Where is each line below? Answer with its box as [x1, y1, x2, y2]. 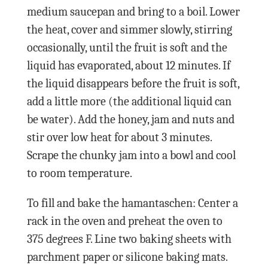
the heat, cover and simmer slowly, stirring [26, 22, 232, 36]
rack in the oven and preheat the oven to [26, 214, 223, 228]
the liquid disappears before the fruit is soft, [26, 76, 239, 90]
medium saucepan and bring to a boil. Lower [26, 4, 240, 19]
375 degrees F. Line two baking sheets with [26, 232, 232, 246]
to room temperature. [26, 166, 132, 180]
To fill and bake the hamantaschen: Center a [26, 196, 238, 210]
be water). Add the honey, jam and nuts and [26, 112, 234, 126]
